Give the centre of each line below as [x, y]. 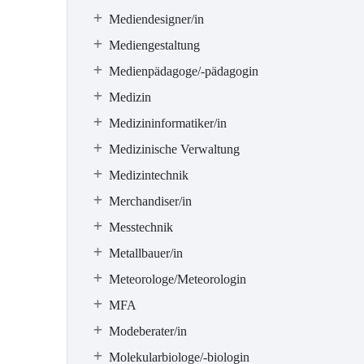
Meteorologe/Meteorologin [178, 279]
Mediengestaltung [154, 45]
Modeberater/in [148, 331]
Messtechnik [141, 227]
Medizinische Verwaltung [174, 149]
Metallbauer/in [146, 253]
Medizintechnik [149, 175]
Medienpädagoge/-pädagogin [184, 71]
